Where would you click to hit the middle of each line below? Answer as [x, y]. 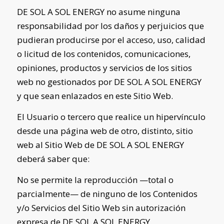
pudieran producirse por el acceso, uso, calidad [111, 39]
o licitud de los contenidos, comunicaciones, [103, 53]
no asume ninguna [142, 11]
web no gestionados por [65, 81]
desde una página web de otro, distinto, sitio [105, 131]
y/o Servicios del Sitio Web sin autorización [101, 208]
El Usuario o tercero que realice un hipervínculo [111, 117]
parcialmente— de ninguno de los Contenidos [107, 194]
